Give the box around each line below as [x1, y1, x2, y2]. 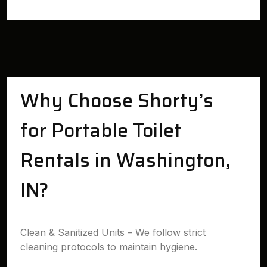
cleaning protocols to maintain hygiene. [20, 241, 198, 253]
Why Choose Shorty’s [20, 86, 214, 116]
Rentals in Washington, [20, 145, 231, 175]
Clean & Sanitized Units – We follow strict [20, 226, 206, 238]
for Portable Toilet [20, 116, 182, 145]
